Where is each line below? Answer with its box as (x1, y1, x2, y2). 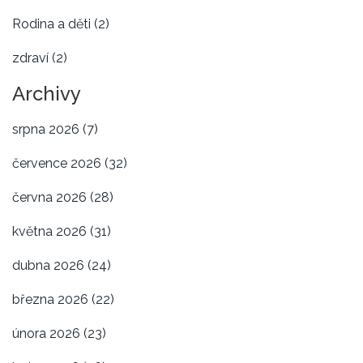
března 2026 (12, 291, 92, 307)
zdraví (12, 49, 52, 66)
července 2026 (12, 155, 105, 171)
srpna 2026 (12, 121, 83, 137)
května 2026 (12, 223, 90, 239)
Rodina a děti (12, 15, 94, 32)
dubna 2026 (12, 257, 88, 273)
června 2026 (12, 189, 90, 205)
